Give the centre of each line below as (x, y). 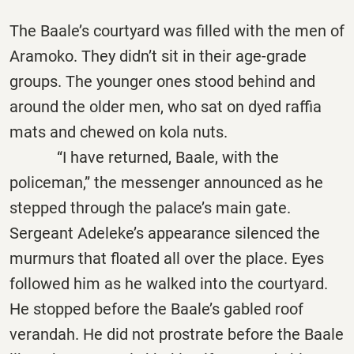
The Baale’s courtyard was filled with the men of (177, 30)
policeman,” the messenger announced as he (166, 182)
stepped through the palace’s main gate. (150, 207)
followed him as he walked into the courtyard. (169, 283)
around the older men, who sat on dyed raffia (166, 106)
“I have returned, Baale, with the (144, 157)
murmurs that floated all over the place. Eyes (167, 258)
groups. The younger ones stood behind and (162, 81)
